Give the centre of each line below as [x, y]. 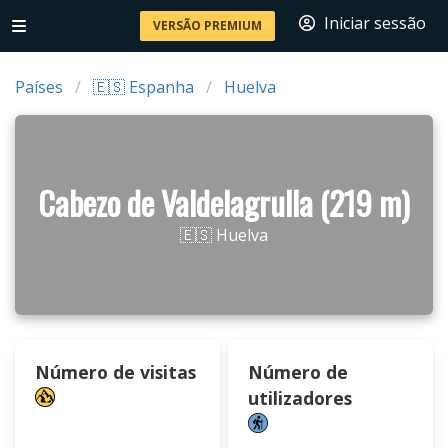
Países [39, 87]
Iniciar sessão [375, 23]
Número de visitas [115, 372]
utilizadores [300, 398]
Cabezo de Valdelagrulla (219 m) [224, 202]
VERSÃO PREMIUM [207, 25]
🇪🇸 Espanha [143, 87]
